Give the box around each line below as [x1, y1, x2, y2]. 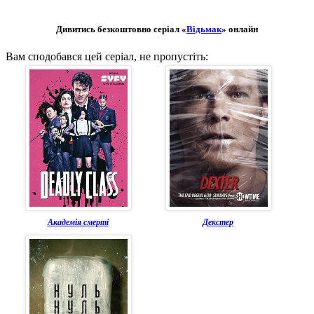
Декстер [203, 217, 233, 227]
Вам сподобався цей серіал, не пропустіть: [6, 50, 208, 62]
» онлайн [221, 23, 258, 34]
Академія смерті [47, 217, 109, 227]
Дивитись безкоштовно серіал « [56, 23, 186, 34]
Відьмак [186, 23, 221, 34]
